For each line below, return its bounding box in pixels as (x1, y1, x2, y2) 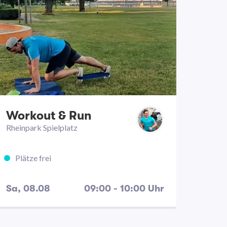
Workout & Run (6, 108, 92, 123)
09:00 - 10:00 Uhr (84, 183, 164, 194)
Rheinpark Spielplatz (6, 123, 78, 132)
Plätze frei (15, 153, 51, 163)
